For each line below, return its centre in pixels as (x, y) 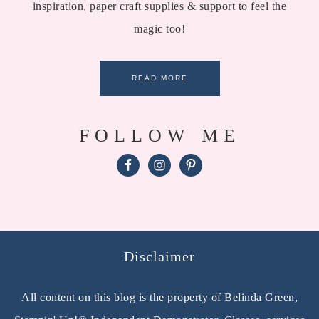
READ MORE (159, 78)
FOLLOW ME (159, 136)
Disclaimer (159, 256)
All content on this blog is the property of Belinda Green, (159, 297)
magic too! (159, 29)
